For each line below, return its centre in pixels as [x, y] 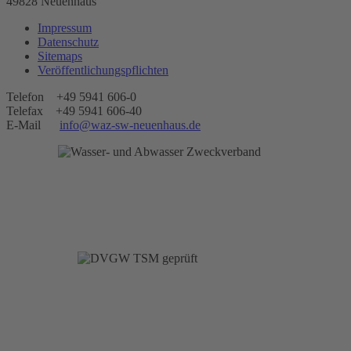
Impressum [65, 27]
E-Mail [33, 125]
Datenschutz [68, 42]
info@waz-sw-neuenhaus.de [130, 125]
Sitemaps [60, 56]
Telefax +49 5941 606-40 [74, 110]
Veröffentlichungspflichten [103, 70]
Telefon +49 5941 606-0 [71, 96]
